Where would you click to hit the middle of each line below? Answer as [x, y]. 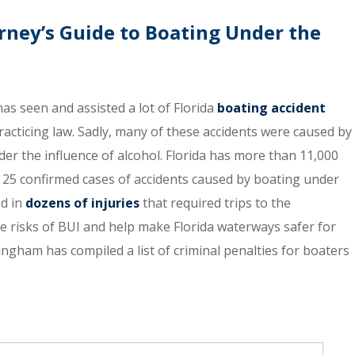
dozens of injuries [82, 203]
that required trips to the [215, 203]
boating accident [271, 108]
